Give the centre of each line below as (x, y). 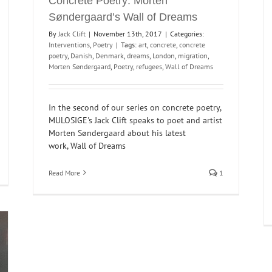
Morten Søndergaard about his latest (117, 133)
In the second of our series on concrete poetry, (135, 107)
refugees (149, 66)
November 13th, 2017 (128, 33)
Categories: (187, 33)
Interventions (69, 44)
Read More (64, 172)
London (164, 55)
